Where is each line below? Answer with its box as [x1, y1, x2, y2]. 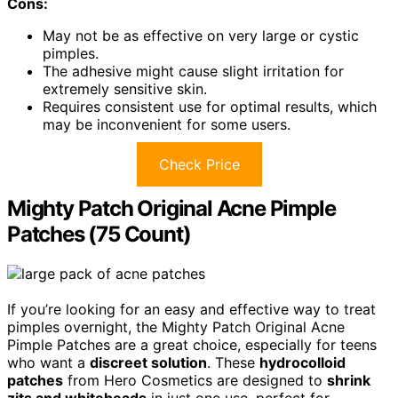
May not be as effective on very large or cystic [43, 27, 359, 45]
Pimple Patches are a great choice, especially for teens [7, 336, 377, 354]
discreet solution [90, 354, 207, 372]
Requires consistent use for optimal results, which [43, 98, 377, 116]
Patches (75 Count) [7, 221, 191, 248]
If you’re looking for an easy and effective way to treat [7, 300, 376, 319]
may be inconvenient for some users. [43, 115, 291, 134]
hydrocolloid [259, 354, 346, 372]
